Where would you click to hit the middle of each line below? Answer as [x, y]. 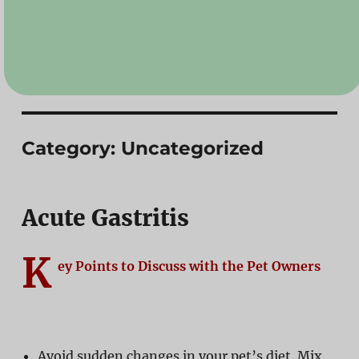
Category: [71, 148]
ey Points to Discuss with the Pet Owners [190, 266]
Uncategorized [192, 148]
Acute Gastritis [105, 218]
